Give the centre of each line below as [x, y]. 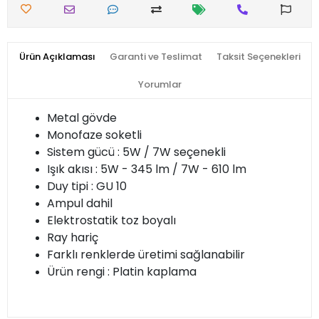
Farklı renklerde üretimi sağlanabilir [146, 255]
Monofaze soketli [94, 135]
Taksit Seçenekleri [258, 57]
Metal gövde [82, 118]
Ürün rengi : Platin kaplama [122, 272]
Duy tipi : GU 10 [87, 187]
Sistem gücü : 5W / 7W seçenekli [136, 152]
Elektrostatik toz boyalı [111, 221]
